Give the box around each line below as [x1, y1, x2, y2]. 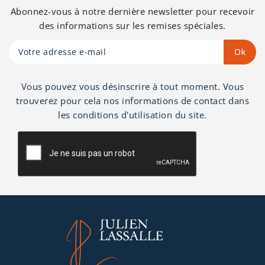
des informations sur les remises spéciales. [39, 19, 226, 31]
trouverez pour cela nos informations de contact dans [16, 94, 249, 106]
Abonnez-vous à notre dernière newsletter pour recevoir [10, 5, 255, 17]
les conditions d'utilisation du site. [58, 108, 207, 121]
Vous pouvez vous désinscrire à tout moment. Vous [21, 80, 244, 92]
